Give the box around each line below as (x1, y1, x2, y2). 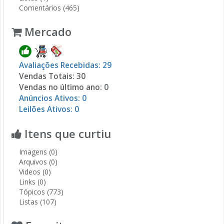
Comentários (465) (19, 2, 79, 12)
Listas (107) (19, 196, 56, 206)
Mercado (21, 23, 71, 39)
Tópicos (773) (19, 186, 63, 196)
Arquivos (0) (19, 156, 57, 166)
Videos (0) (19, 166, 51, 176)
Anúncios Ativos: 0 (19, 92, 86, 103)
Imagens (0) (19, 146, 57, 156)
